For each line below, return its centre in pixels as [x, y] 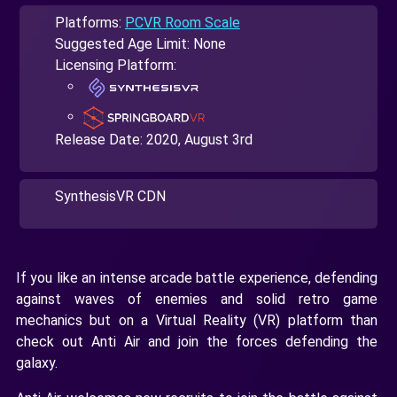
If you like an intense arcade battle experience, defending [197, 277]
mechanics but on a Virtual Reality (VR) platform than [197, 320]
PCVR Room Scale [183, 22]
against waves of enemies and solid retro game [197, 299]
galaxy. [37, 362]
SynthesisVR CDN [110, 196]
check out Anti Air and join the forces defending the [197, 341]
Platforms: [90, 22]
